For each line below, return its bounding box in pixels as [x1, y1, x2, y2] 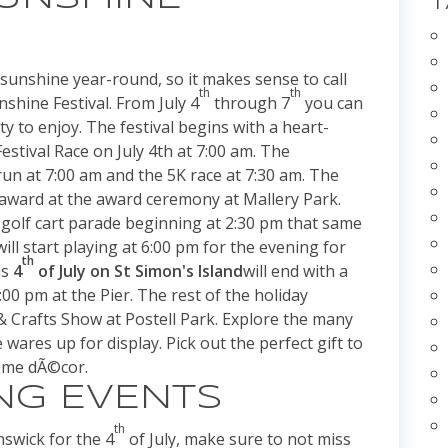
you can [301, 92, 363, 115]
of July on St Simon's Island [34, 260, 243, 283]
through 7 [210, 92, 290, 115]
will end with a [243, 260, 348, 283]
